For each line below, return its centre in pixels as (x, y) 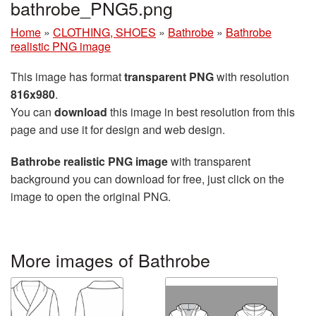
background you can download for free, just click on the (147, 178)
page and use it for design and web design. (118, 129)
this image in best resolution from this (201, 111)
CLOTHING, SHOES (104, 32)
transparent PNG (169, 76)
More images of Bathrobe (110, 259)
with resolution (251, 76)
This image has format (67, 76)
